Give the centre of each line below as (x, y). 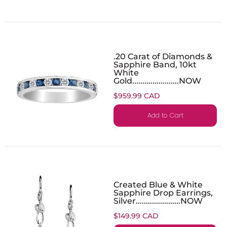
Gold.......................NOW (157, 80)
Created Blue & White (158, 184)
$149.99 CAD (136, 216)
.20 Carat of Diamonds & (163, 56)
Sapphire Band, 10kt (155, 64)
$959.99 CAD (137, 96)
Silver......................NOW (158, 200)
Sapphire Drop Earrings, (163, 192)
